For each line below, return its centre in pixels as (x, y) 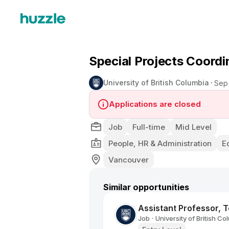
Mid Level (193, 127)
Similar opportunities (146, 187)
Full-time (149, 127)
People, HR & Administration (160, 143)
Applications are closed (155, 104)
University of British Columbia (156, 83)
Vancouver (129, 159)
